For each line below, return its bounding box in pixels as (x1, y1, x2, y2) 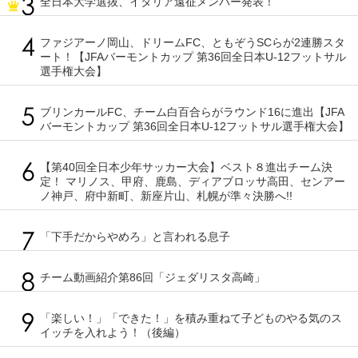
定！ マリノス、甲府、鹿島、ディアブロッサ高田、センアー (40, 175, 345, 189)
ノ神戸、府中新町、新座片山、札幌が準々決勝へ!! (40, 189, 292, 203)
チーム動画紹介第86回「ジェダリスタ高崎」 (40, 271, 265, 284)
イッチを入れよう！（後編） (40, 326, 185, 340)
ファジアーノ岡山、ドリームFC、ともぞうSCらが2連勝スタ (40, 36, 345, 50)
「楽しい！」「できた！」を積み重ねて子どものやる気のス (40, 312, 342, 325)
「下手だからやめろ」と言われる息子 (40, 230, 230, 244)
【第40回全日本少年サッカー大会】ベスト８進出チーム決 (40, 161, 332, 174)
